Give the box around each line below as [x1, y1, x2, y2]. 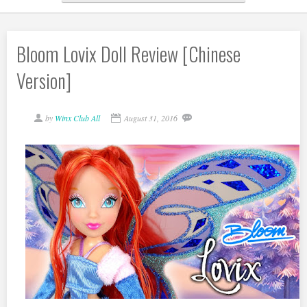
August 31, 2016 [124, 112, 177, 123]
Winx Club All [55, 112, 100, 123]
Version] [16, 66, 71, 95]
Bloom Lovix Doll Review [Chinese [16, 40, 241, 68]
